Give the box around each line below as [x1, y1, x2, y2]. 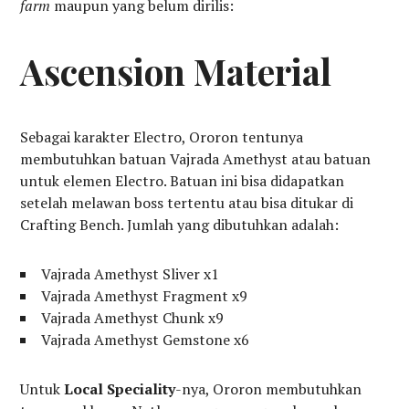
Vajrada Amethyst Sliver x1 [41, 264, 220, 285]
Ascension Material [20, 47, 332, 96]
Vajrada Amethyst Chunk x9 [41, 308, 225, 329]
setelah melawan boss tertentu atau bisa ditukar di [20, 193, 354, 214]
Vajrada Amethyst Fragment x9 [41, 286, 248, 307]
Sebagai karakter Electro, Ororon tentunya [20, 127, 304, 148]
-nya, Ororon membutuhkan [175, 379, 362, 400]
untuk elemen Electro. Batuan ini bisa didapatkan [20, 171, 345, 192]
